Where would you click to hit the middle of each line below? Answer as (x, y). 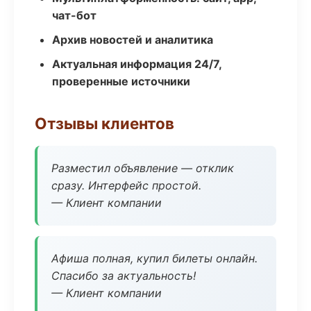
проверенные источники (121, 81)
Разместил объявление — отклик (143, 168)
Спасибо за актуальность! (124, 276)
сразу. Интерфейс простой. (126, 185)
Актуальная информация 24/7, (137, 64)
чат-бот (74, 15)
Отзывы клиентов (104, 123)
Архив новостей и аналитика (133, 40)
